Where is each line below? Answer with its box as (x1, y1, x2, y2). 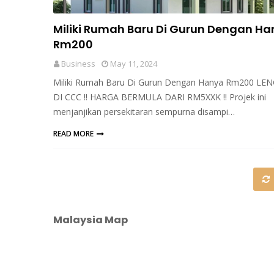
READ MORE (53, 128, 94, 139)
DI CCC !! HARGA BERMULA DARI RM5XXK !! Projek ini (53, 91, 266, 103)
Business (61, 58, 95, 69)
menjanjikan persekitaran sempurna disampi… (53, 106, 235, 117)
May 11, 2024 (110, 58, 157, 69)
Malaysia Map (53, 213, 128, 227)
